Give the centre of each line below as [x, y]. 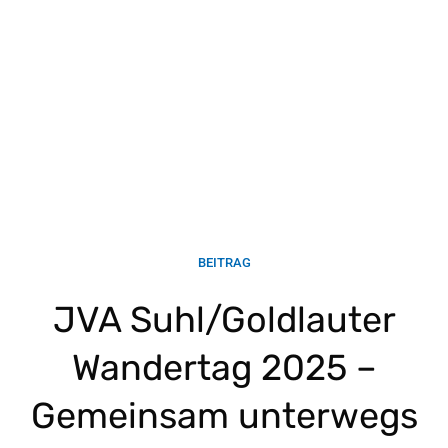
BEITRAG [224, 263]
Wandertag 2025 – [224, 368]
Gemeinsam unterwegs [224, 416]
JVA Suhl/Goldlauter [224, 320]
